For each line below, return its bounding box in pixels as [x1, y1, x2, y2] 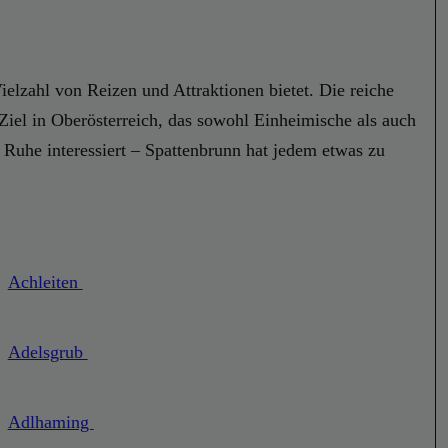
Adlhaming [7, 412, 94, 433]
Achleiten [7, 272, 83, 293]
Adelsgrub [7, 342, 88, 363]
